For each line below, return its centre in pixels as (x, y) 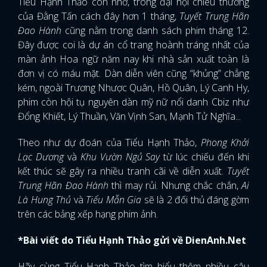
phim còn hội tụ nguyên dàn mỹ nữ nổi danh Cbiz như (133, 102)
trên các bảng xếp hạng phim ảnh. (89, 214)
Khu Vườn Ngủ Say (120, 157)
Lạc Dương (41, 157)
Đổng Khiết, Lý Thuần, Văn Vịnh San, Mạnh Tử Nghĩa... (129, 117)
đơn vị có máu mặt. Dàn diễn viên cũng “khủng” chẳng (133, 74)
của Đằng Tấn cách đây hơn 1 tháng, (99, 16)
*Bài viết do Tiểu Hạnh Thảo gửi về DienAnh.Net (132, 240)
